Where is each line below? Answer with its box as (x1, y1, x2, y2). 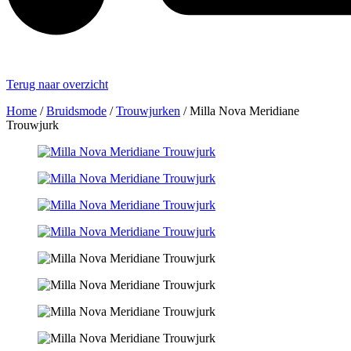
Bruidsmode (46, 104, 107, 118)
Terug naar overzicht (6, 78, 108, 91)
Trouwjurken (116, 104, 180, 118)
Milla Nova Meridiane (190, 104, 299, 118)
